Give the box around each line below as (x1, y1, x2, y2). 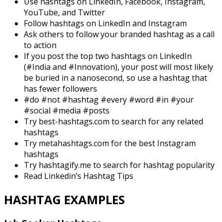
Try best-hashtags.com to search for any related (24, 115, 203, 127)
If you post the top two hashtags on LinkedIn (24, 50, 192, 61)
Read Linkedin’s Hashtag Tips (24, 170, 135, 181)
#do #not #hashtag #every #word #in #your (24, 94, 194, 105)
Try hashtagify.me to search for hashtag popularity (24, 159, 215, 170)
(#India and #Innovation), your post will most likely (24, 61, 213, 72)
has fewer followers (24, 83, 97, 94)
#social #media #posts (24, 105, 110, 116)
